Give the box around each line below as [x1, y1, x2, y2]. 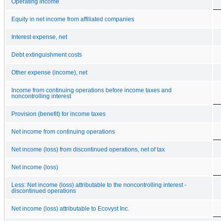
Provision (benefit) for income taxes [11, 110, 106, 117]
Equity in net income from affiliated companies [11, 16, 134, 22]
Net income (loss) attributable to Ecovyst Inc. [11, 205, 129, 212]
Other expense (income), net [11, 69, 87, 75]
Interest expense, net [11, 34, 67, 40]
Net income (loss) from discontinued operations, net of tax [11, 146, 165, 152]
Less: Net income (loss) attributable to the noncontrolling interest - [11, 182, 186, 188]
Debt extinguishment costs [11, 51, 82, 58]
